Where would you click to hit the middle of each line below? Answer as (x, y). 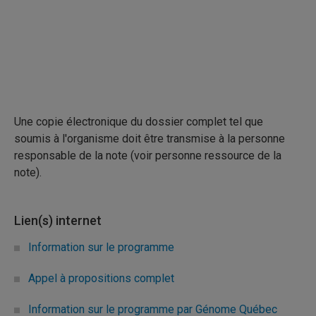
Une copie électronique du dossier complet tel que (139, 122)
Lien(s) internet (58, 220)
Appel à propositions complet (101, 278)
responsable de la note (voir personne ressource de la (148, 156)
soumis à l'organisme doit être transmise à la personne (150, 139)
